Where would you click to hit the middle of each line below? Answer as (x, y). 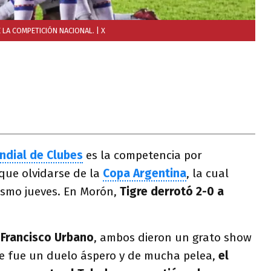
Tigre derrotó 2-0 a (172, 191)
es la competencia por (144, 155)
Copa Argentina (145, 173)
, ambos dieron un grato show (173, 237)
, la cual (207, 173)
